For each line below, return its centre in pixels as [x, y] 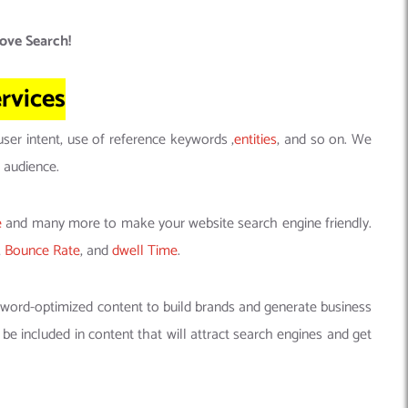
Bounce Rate [42, 251]
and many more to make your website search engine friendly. [187, 224]
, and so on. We [325, 140]
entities [256, 140]
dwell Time [145, 251]
